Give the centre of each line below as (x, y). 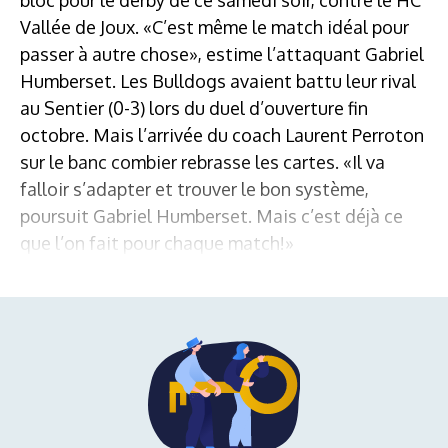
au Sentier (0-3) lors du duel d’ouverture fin (194, 107)
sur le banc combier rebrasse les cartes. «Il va (202, 161)
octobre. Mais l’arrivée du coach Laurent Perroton (222, 134)
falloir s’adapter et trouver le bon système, (194, 188)
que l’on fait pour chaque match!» (157, 242)
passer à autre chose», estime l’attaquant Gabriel (222, 53)
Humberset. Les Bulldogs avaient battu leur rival (218, 80)
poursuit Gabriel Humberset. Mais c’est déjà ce (211, 215)
